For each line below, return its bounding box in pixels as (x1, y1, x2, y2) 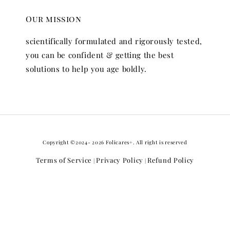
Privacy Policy (96, 156, 143, 165)
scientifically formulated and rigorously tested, (26, 36, 202, 47)
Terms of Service (35, 156, 92, 165)
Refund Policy (147, 156, 195, 165)
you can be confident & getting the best (26, 50, 174, 61)
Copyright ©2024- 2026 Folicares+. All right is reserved (43, 139, 187, 146)
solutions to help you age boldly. (26, 64, 147, 74)
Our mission (26, 13, 82, 25)
